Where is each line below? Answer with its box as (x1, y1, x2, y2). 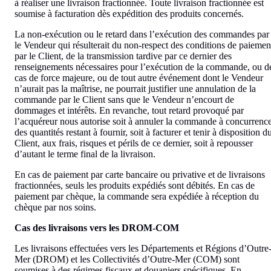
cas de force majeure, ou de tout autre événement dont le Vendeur (15, 72, 263, 83)
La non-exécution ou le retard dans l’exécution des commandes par (15, 28, 269, 39)
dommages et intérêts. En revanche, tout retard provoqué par (15, 105, 244, 116)
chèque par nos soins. (15, 201, 96, 212)
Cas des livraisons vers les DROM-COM (15, 222, 179, 233)
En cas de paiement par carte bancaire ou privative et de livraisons (15, 169, 265, 180)
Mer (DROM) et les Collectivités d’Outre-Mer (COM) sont (15, 253, 240, 264)
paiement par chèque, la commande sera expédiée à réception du (15, 191, 259, 201)
